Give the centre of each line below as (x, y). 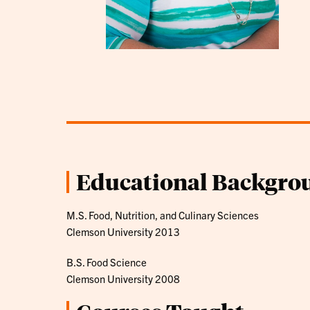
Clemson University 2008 (123, 278)
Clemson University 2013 (123, 231)
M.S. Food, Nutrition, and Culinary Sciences (163, 215)
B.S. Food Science (107, 262)
